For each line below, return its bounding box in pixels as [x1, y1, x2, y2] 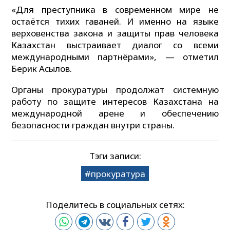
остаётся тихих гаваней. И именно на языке [11, 15, 219, 27]
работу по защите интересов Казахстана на [11, 95, 219, 108]
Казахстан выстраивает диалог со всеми [11, 39, 219, 51]
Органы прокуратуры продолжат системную [11, 84, 219, 96]
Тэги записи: [89, 149, 141, 162]
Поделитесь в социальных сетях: [45, 199, 185, 211]
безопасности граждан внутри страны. [11, 119, 175, 131]
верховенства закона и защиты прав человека [11, 27, 219, 39]
